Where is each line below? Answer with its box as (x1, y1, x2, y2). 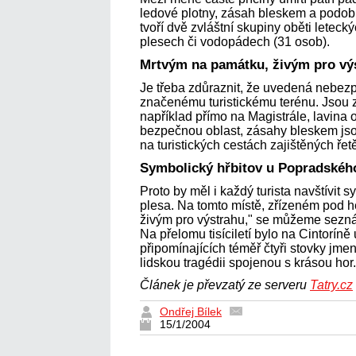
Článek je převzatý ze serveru (140, 277, 310, 292)
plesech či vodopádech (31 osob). (140, 34, 330, 48)
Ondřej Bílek (160, 304, 222, 318)
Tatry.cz (310, 277, 353, 292)
